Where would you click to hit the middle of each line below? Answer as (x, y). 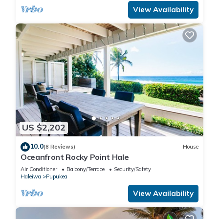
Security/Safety (132, 169)
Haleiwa (31, 176)
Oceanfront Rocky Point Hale (75, 157)
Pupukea (57, 176)
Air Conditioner (39, 169)
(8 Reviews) (59, 147)
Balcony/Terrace (86, 169)
